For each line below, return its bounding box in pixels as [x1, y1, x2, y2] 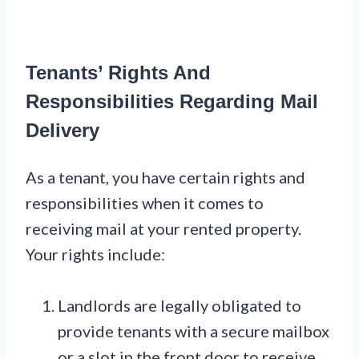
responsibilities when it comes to [26, 193, 264, 213]
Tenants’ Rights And [26, 62, 211, 84]
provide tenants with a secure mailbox [58, 321, 329, 341]
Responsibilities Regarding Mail [26, 91, 318, 113]
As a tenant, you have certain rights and [26, 167, 305, 188]
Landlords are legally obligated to [58, 296, 301, 316]
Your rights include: [26, 244, 165, 264]
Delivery [26, 119, 99, 142]
